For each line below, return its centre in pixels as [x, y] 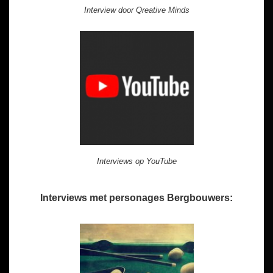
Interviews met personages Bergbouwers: [136, 197]
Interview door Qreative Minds [136, 10]
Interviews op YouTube [136, 161]
